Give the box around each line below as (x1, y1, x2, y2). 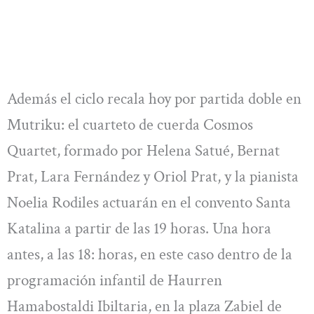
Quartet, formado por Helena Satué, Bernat (7, 140, 280, 162)
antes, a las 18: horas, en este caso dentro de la (7, 244, 292, 266)
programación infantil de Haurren (7, 270, 222, 292)
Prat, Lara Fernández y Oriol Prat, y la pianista (7, 166, 299, 188)
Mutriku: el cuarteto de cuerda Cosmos (7, 114, 253, 136)
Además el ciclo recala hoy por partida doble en (7, 88, 301, 110)
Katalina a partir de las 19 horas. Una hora (7, 218, 271, 240)
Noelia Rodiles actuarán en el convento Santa (7, 192, 291, 214)
